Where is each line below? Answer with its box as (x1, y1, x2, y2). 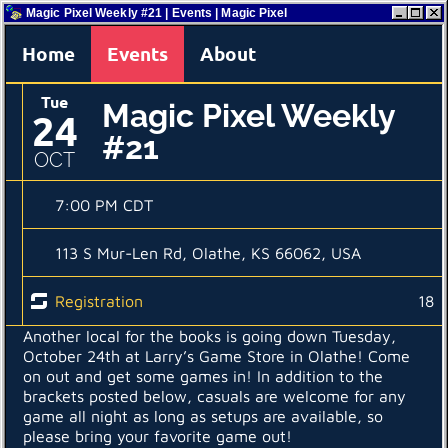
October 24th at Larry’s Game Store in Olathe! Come (23, 347, 410, 365)
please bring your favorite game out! (23, 427, 292, 445)
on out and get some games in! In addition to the (23, 367, 383, 385)
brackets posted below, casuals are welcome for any (23, 387, 406, 405)
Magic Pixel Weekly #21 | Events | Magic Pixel (26, 6, 288, 20)
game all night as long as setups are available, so (23, 407, 383, 425)
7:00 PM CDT (55, 195, 153, 214)
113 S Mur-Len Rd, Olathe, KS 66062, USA (55, 243, 361, 262)
